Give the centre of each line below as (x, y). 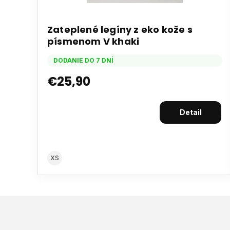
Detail (190, 112)
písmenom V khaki (93, 41)
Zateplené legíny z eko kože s (120, 29)
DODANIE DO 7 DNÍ (83, 60)
